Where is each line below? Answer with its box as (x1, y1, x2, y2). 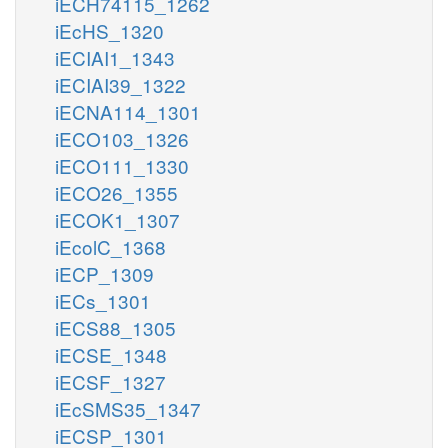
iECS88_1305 (55, 313, 176, 341)
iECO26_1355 (55, 178, 178, 206)
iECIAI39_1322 (55, 70, 186, 98)
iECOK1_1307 (55, 205, 180, 233)
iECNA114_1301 (55, 97, 201, 125)
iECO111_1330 (55, 151, 189, 179)
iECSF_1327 (55, 367, 166, 395)
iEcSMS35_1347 (55, 394, 201, 422)
